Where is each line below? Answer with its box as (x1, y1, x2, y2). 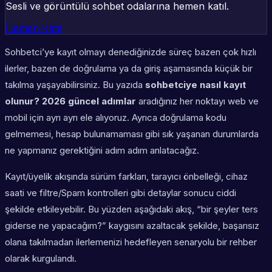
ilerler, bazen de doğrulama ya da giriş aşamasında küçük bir (5, 63, 253, 75)
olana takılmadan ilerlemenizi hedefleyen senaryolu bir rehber (5, 236, 257, 248)
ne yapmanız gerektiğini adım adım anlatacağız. (5, 144, 199, 157)
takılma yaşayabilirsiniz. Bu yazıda (5, 79, 145, 91)
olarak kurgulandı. (5, 253, 76, 265)
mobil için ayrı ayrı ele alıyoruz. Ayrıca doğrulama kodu (5, 112, 226, 124)
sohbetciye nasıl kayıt (145, 79, 246, 91)
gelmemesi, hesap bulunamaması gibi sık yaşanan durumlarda (5, 128, 259, 140)
